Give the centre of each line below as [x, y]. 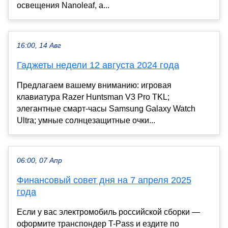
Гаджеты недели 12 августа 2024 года [98, 65]
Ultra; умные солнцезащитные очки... [86, 120]
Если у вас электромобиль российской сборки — [108, 212]
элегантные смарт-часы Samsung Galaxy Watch [106, 108]
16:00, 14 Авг [39, 45]
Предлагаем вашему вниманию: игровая [94, 85]
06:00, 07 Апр [39, 160]
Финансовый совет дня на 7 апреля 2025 [104, 180]
